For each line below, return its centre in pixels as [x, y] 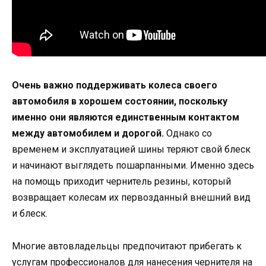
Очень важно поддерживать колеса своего [115, 85]
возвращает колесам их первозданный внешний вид [131, 198]
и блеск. [30, 214]
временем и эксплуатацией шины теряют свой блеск [131, 150]
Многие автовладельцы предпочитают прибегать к [127, 246]
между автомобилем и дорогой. [89, 134]
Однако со [189, 134]
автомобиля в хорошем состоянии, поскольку [120, 102]
